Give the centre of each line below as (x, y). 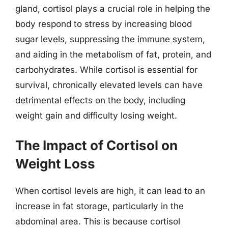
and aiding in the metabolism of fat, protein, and (113, 54)
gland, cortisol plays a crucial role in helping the (113, 9)
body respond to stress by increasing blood (104, 24)
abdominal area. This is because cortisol (98, 221)
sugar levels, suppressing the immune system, (110, 39)
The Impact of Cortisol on (96, 145)
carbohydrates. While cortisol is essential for (106, 70)
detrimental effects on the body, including (100, 100)
